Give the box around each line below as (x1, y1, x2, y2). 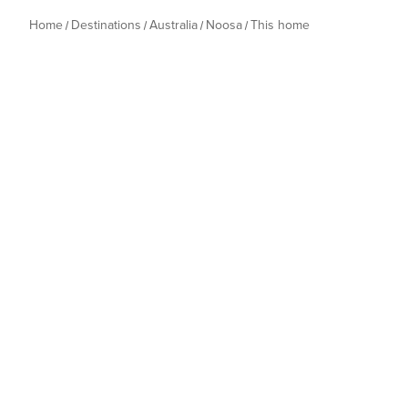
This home (250, 17, 310, 33)
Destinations (71, 17, 141, 33)
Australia (149, 17, 198, 33)
